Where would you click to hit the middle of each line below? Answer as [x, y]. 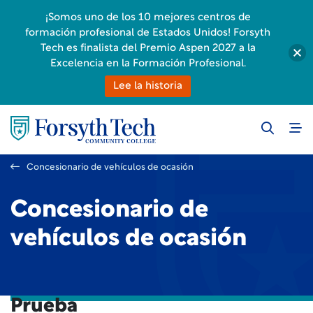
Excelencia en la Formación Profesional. [148, 64]
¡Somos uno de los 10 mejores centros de [148, 18]
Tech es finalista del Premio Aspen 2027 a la [148, 49]
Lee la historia [148, 86]
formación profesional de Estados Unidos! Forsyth [148, 33]
